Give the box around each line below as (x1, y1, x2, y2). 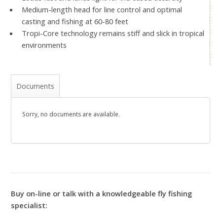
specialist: (11, 200, 47, 211)
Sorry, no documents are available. (22, 110, 120, 118)
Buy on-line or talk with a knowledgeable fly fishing (11, 188, 192, 199)
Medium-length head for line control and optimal (21, 4, 182, 15)
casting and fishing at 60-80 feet (21, 16, 128, 27)
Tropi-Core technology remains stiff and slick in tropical (21, 28, 204, 38)
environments (21, 40, 67, 50)
